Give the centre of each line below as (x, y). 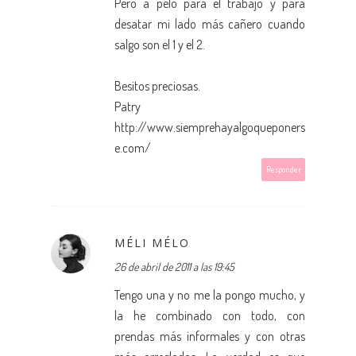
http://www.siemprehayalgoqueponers (210, 127)
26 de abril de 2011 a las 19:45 (174, 266)
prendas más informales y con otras (210, 336)
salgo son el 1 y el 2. (160, 44)
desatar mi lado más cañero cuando (210, 23)
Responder (284, 169)
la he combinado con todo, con (210, 315)
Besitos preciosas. (157, 85)
